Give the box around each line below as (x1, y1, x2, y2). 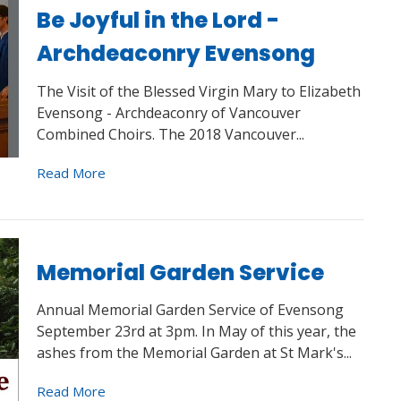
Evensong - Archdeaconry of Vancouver (36, 102, 301, 123)
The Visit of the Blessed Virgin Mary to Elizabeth (36, 81, 361, 101)
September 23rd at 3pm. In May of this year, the (36, 321, 356, 342)
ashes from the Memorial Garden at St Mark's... (36, 343, 352, 363)
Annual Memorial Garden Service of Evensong (36, 300, 344, 320)
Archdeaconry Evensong (36, 38, 315, 69)
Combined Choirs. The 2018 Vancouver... (36, 124, 304, 144)
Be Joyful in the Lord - (36, 5, 279, 36)
